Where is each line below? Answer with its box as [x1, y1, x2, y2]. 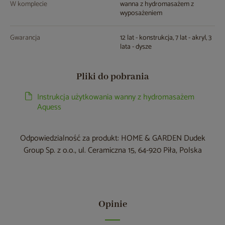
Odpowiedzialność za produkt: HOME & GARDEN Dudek [20, 132, 205, 146]
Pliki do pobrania [76, 71, 149, 83]
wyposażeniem [120, 8, 162, 20]
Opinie [98, 198, 127, 211]
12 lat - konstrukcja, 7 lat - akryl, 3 [120, 32, 211, 44]
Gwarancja [10, 32, 40, 44]
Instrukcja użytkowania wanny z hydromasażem [37, 90, 194, 104]
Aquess [37, 100, 61, 115]
